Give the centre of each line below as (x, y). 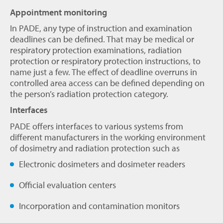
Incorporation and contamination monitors (99, 206)
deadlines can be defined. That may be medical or (102, 39)
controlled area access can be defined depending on (107, 83)
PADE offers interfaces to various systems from (97, 126)
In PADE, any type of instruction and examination (101, 28)
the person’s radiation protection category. (89, 94)
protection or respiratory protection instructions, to (105, 61)
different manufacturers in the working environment (108, 137)
